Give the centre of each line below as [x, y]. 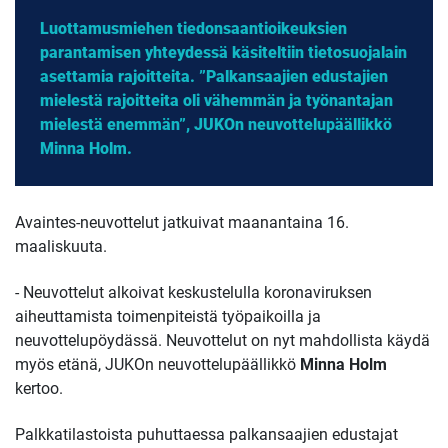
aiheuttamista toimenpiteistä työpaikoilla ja [168, 316]
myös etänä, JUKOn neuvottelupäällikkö [157, 364]
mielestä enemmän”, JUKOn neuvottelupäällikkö [216, 124]
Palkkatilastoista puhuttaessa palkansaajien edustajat [206, 435]
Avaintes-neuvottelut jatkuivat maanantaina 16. [182, 222]
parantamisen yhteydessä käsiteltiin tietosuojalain [223, 52]
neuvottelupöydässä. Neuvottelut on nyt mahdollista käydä [222, 340]
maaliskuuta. [61, 246]
